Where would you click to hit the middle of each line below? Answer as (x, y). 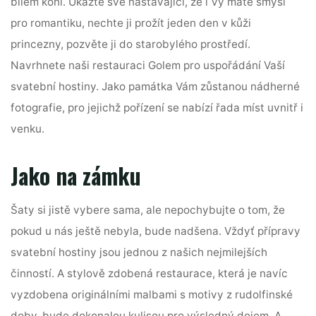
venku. (28, 129)
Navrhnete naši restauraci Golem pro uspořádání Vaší (148, 66)
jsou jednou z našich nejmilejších (182, 252)
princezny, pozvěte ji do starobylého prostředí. (131, 44)
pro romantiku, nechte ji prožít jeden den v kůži (131, 23)
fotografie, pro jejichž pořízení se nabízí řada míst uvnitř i (157, 108)
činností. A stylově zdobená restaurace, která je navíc (150, 273)
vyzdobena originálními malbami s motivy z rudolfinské (152, 294)
